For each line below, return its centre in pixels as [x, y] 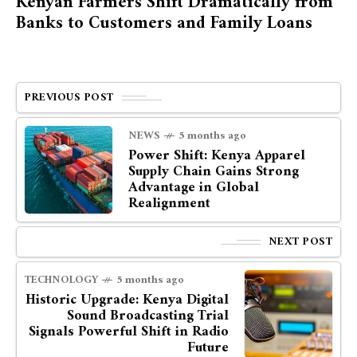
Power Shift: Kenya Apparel [217, 156]
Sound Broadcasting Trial [148, 316]
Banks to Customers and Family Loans [164, 24]
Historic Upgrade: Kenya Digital [127, 300]
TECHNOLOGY [61, 280]
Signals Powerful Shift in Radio [129, 332]
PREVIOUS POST [69, 98]
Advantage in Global [194, 188]
